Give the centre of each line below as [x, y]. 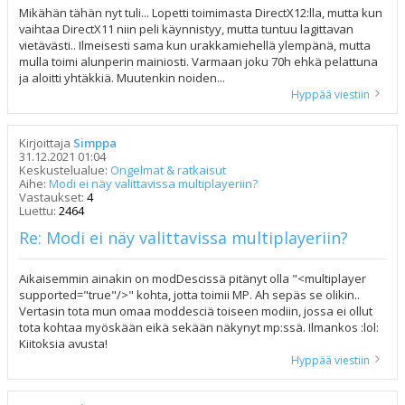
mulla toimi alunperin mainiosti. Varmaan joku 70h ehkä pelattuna [198, 61]
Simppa [95, 143]
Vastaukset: [53, 197]
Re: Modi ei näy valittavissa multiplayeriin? [184, 238]
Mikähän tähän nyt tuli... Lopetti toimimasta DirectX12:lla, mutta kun [201, 13]
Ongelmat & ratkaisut [168, 170]
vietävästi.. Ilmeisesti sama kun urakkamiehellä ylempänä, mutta [195, 45]
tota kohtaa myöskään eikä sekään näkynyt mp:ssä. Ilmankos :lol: [199, 327]
